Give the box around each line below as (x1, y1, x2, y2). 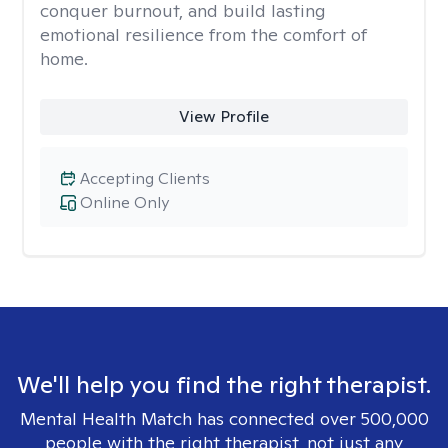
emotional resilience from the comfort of (40, 23, 367, 46)
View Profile (178, 106, 269, 127)
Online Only (80, 192, 169, 213)
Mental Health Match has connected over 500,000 (19, 407, 429, 430)
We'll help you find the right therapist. (17, 369, 431, 400)
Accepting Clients (80, 168, 210, 189)
